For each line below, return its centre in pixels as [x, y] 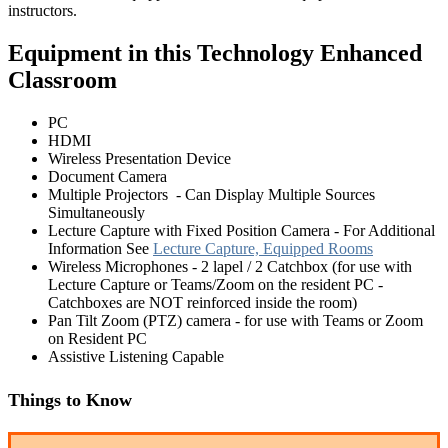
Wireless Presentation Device [139, 158]
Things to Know [70, 400]
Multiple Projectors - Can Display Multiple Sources [211, 194]
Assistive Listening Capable [136, 356]
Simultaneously [96, 212]
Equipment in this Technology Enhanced [215, 52]
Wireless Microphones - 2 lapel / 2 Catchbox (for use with [230, 266]
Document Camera [107, 176]
